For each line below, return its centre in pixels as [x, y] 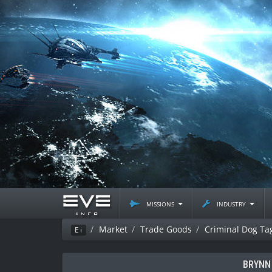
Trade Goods [166, 229]
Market [113, 229]
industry [231, 203]
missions [160, 203]
